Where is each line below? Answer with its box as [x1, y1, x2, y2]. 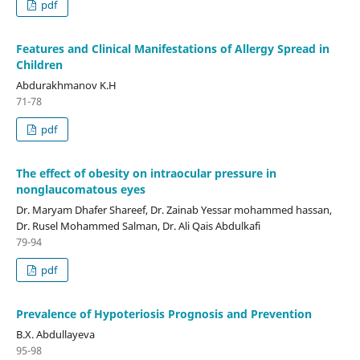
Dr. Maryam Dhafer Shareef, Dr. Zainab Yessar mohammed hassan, [15, 202, 332, 217]
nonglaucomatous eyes [15, 181, 145, 197]
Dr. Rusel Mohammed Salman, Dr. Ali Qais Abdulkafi [15, 218, 260, 233]
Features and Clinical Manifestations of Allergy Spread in [15, 40, 329, 56]
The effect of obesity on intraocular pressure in [15, 165, 276, 181]
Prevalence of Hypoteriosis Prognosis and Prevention [15, 305, 312, 321]
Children [15, 56, 63, 72]
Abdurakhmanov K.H [15, 77, 117, 92]
